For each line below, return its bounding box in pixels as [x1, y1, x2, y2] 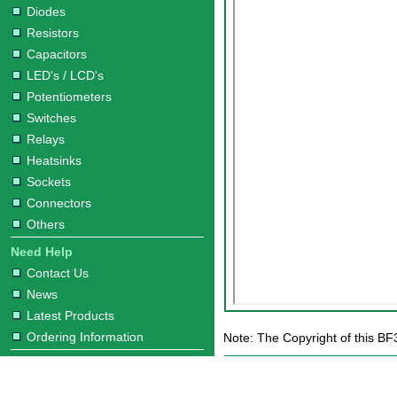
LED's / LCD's [27, 68, 104, 82]
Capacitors [27, 47, 87, 61]
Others [27, 217, 65, 231]
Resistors [27, 26, 79, 40]
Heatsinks [27, 153, 82, 167]
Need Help [11, 245, 73, 259]
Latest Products [27, 308, 114, 323]
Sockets [27, 175, 71, 189]
